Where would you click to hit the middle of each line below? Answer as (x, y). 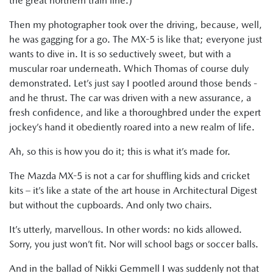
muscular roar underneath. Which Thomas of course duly (129, 69)
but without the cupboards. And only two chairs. (111, 205)
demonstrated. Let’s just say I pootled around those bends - (133, 83)
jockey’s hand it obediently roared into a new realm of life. (132, 127)
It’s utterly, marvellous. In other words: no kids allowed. (126, 230)
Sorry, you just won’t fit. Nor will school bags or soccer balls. (134, 244)
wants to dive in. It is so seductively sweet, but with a (120, 54)
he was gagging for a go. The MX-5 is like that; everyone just (136, 40)
